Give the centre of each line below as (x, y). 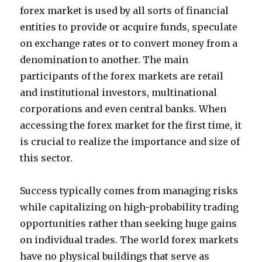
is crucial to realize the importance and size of (130, 142)
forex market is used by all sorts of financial (125, 11)
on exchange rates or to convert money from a (129, 43)
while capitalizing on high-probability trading (130, 207)
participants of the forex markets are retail (122, 76)
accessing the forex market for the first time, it (131, 125)
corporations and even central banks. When (123, 109)
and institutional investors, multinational (119, 92)
